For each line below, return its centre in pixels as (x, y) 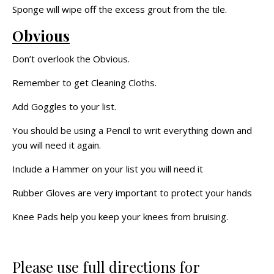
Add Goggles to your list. (64, 106)
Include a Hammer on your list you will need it (108, 168)
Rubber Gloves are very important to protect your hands (132, 192)
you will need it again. (57, 145)
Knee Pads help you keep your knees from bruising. (120, 216)
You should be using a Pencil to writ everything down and (132, 130)
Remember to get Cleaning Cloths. (84, 82)
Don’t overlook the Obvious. (71, 58)
